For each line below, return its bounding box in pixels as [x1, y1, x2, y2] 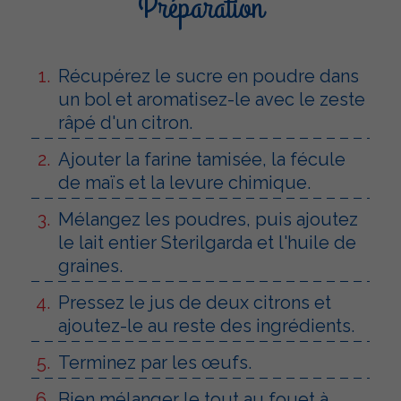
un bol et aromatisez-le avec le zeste [58, 88, 365, 110]
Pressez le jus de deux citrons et [58, 291, 331, 313]
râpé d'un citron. [58, 111, 192, 133]
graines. [58, 254, 123, 277]
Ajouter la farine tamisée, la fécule [58, 148, 346, 170]
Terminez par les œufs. [58, 351, 252, 373]
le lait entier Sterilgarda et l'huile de [58, 231, 356, 253]
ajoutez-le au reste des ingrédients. [58, 314, 354, 337]
